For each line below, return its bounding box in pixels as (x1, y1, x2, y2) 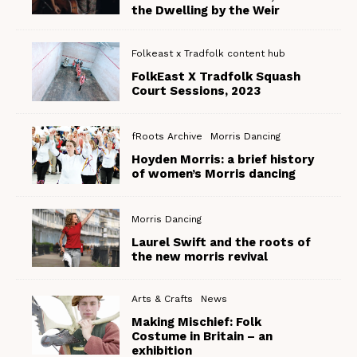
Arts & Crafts (131, 293, 194, 305)
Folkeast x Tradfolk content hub (131, 47, 286, 59)
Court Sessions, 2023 (131, 83, 261, 98)
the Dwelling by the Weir (131, 3, 280, 18)
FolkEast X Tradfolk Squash (131, 69, 301, 84)
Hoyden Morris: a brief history (131, 151, 315, 167)
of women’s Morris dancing (131, 166, 296, 181)
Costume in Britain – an (131, 329, 273, 344)
